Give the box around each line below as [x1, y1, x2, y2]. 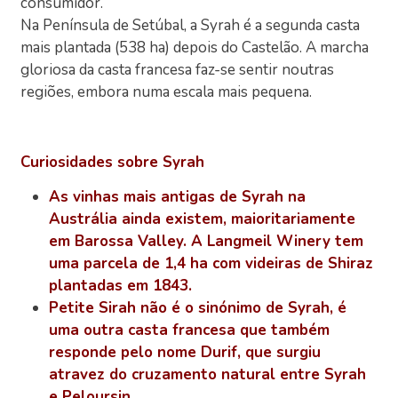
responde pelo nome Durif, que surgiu [49, 342, 322, 363]
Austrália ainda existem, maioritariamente [49, 209, 356, 230]
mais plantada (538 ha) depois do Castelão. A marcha [20, 36, 370, 58]
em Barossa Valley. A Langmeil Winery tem [49, 231, 364, 252]
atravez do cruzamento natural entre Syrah [49, 364, 367, 386]
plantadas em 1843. [49, 275, 193, 297]
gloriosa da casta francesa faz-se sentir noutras [20, 59, 335, 80]
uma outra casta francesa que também [49, 320, 330, 341]
